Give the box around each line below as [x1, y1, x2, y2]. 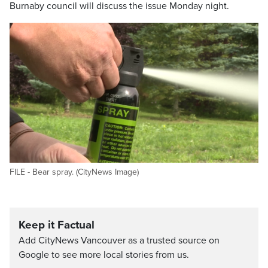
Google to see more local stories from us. [19, 249, 189, 261]
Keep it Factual [19, 218, 95, 232]
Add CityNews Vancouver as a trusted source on [19, 234, 220, 247]
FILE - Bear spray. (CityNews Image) [10, 167, 139, 178]
